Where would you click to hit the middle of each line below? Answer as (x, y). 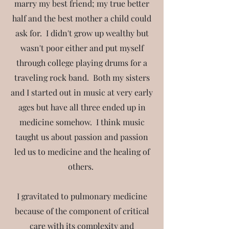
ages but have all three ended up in (82, 107)
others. (82, 166)
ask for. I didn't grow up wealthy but (82, 33)
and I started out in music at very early (82, 92)
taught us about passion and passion (82, 137)
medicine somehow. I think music (82, 122)
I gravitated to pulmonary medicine (82, 196)
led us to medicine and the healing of (82, 152)
